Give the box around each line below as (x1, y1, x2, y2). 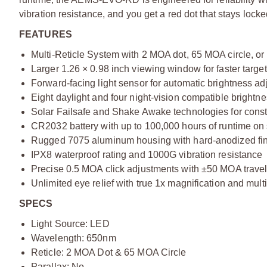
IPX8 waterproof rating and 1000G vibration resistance (31, 149, 263, 160)
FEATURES (19, 29, 72, 39)
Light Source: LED (31, 218, 110, 229)
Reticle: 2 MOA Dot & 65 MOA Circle (31, 247, 187, 257)
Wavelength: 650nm (31, 232, 116, 243)
